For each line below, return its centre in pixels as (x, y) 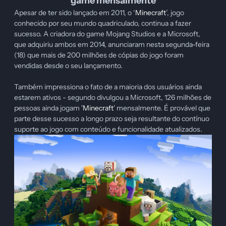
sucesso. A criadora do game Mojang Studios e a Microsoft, (107, 34)
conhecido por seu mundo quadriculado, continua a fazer (103, 23)
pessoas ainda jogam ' (48, 108)
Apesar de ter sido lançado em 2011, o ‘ (75, 13)
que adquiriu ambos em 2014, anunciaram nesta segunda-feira (112, 45)
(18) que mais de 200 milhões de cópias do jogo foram (99, 55)
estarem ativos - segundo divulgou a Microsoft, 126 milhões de (113, 98)
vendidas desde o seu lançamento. (68, 66)
